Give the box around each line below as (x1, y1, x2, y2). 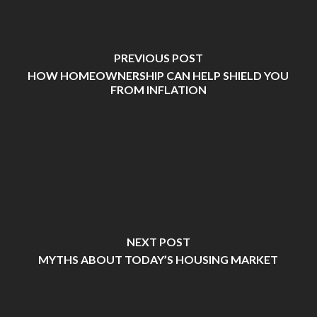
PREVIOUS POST (113, 50, 203, 64)
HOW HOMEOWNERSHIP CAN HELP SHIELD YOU (28, 68, 289, 82)
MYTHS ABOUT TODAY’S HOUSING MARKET (38, 252, 279, 266)
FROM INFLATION (110, 82, 207, 96)
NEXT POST (126, 234, 190, 248)
